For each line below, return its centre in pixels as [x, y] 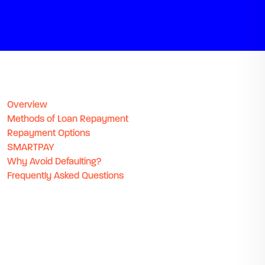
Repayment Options [49, 134]
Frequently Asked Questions [65, 176]
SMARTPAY [31, 148]
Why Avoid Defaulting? [54, 162]
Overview [27, 105]
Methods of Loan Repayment [68, 119]
